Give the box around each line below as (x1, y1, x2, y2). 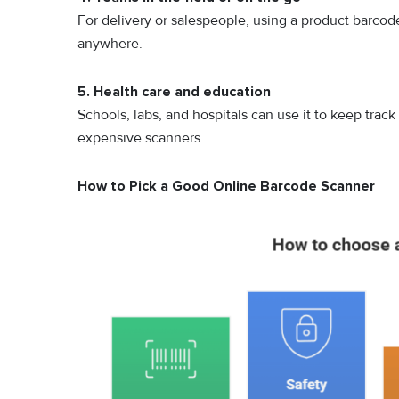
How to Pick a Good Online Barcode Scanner (77, 177, 375, 196)
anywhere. (77, 35, 142, 53)
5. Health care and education (77, 83, 271, 102)
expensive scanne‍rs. (77, 129, 204, 148)
